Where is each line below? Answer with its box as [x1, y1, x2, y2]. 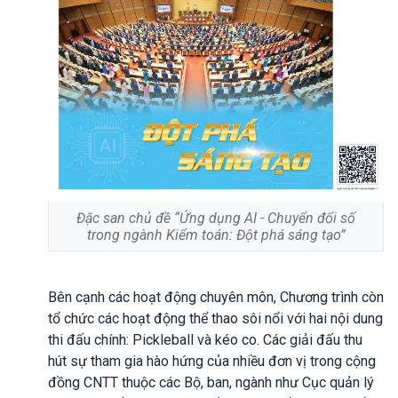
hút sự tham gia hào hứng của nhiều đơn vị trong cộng [48, 352, 376, 370]
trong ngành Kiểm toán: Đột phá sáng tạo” [86, 226, 346, 243]
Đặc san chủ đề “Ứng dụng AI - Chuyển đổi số [76, 209, 355, 227]
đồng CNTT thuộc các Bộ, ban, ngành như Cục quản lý [48, 373, 374, 391]
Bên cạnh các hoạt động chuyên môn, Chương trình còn [48, 288, 384, 306]
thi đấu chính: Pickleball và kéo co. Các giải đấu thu [48, 330, 362, 348]
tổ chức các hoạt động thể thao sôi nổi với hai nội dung [48, 309, 383, 327]
